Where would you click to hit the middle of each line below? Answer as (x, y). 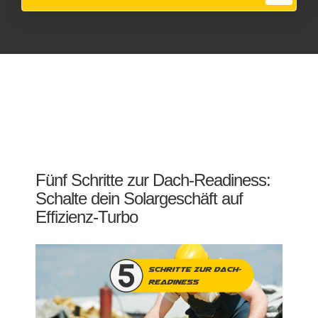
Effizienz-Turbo (87, 217)
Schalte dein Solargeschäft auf (139, 198)
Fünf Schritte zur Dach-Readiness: (153, 180)
